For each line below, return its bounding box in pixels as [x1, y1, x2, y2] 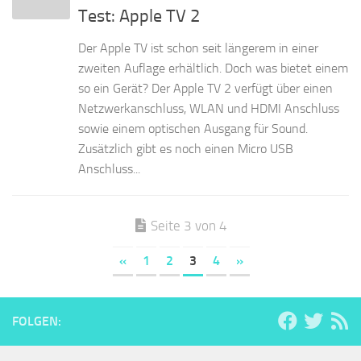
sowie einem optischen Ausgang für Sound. [78, 121, 308, 137]
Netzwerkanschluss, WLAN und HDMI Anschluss [78, 101, 339, 117]
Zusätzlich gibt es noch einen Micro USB [78, 141, 293, 157]
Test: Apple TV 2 [78, 6, 200, 27]
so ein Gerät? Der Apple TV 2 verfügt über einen [78, 81, 333, 97]
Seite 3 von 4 [151, 218, 227, 234]
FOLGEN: [12, 313, 61, 330]
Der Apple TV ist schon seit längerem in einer [78, 40, 318, 56]
